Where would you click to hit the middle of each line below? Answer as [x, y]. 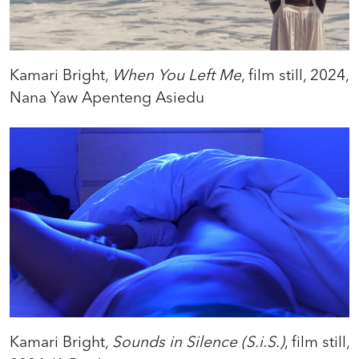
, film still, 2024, [295, 74]
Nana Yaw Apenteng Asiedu [107, 97]
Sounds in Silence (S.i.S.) [198, 342]
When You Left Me [177, 74]
